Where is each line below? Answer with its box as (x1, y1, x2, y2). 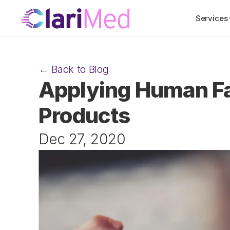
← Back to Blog (39, 63, 109, 75)
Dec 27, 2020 (39, 130, 125, 148)
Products (39, 102, 130, 128)
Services (195, 13, 228, 23)
